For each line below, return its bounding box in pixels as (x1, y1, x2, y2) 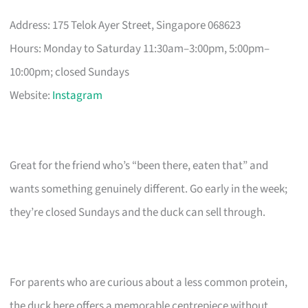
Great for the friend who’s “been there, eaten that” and (10, 157, 269, 174)
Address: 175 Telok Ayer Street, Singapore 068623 (10, 16, 241, 34)
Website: (10, 87, 53, 104)
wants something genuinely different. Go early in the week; (10, 180, 288, 197)
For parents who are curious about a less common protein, (10, 274, 288, 291)
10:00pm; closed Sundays (10, 63, 130, 80)
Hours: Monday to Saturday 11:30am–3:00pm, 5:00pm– (10, 40, 270, 57)
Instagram (52, 87, 103, 104)
